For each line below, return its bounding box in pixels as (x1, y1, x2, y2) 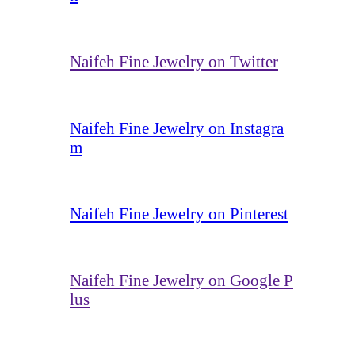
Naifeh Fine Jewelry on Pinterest (70, 204, 288, 223)
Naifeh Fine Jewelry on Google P (70, 270, 293, 289)
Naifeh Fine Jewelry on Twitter (70, 52, 278, 71)
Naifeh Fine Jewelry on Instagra (70, 118, 284, 137)
